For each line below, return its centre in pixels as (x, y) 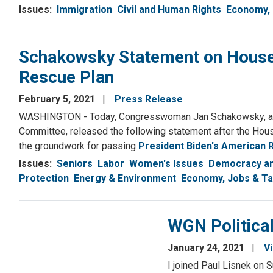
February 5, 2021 (58, 99)
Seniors (75, 164)
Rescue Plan (66, 77)
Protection (44, 179)
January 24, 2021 (207, 248)
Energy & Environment (125, 179)
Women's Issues (166, 164)
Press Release (149, 99)
